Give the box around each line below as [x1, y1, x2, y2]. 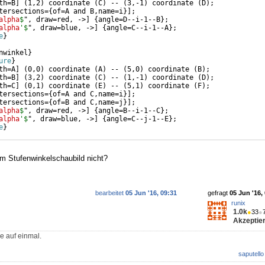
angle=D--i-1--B [98, 15, 160, 24]
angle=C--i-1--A [106, 24, 169, 33]
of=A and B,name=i [53, 7, 123, 16]
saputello [238, 250, 264, 258]
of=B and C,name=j [53, 98, 123, 107]
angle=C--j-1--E [106, 115, 169, 124]
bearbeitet [95, 189, 125, 197]
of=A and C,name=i [53, 90, 123, 99]
